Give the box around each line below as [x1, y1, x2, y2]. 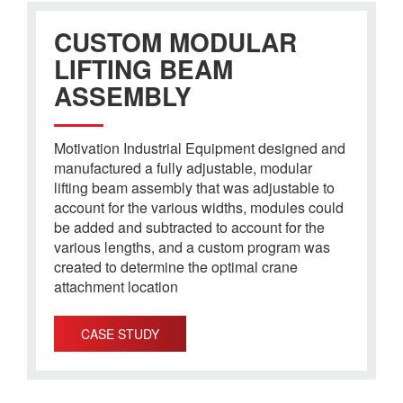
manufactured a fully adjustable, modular [54, 157, 312, 178]
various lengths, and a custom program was [54, 236, 330, 257]
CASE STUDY [81, 324, 159, 343]
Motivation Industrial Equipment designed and [54, 137, 345, 158]
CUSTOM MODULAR [54, 22, 297, 60]
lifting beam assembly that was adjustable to [54, 176, 335, 198]
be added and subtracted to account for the [54, 216, 325, 237]
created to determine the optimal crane [54, 255, 298, 277]
